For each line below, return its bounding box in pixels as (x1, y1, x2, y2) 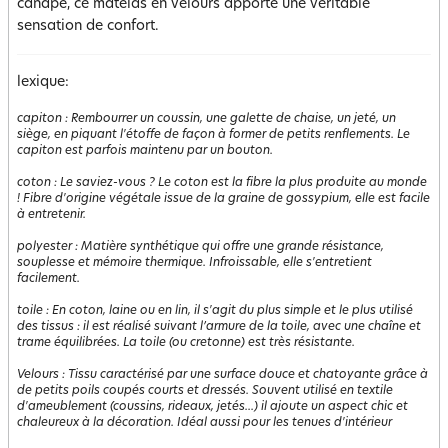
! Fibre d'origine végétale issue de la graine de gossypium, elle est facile (17, 193, 430, 205)
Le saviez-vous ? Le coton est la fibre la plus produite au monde (60, 177, 427, 189)
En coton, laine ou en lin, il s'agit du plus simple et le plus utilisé (52, 305, 413, 317)
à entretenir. (17, 209, 86, 221)
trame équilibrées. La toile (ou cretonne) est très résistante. (17, 337, 355, 349)
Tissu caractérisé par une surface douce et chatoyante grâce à (68, 369, 428, 381)
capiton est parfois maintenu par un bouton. (17, 145, 273, 157)
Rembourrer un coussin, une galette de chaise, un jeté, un (71, 113, 396, 125)
